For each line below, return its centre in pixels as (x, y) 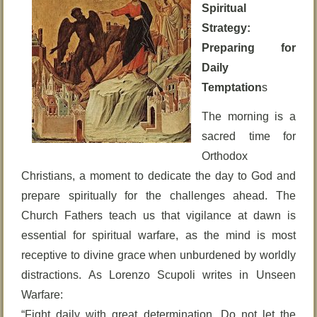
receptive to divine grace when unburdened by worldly (158, 255)
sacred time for (249, 136)
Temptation (232, 87)
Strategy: (226, 28)
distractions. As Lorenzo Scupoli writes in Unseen (158, 275)
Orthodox (225, 156)
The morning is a (249, 116)
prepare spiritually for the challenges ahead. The (158, 196)
